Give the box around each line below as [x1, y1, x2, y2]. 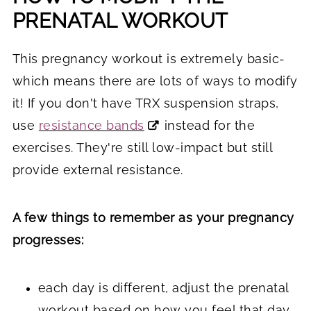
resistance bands [38, 117, 144, 133]
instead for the [160, 117, 255, 133]
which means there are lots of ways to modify [12, 73, 298, 88]
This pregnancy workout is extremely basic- [12, 51, 285, 66]
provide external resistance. [12, 162, 183, 177]
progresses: [12, 232, 84, 247]
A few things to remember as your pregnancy [12, 210, 294, 225]
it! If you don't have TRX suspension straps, [12, 95, 279, 110]
